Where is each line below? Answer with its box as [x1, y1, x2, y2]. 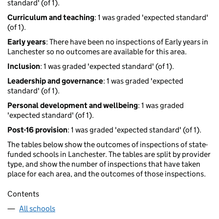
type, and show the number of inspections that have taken [7, 159, 200, 169]
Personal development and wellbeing [7, 101, 138, 110]
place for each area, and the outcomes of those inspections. [7, 169, 206, 179]
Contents [7, 189, 39, 199]
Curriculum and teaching [7, 13, 94, 22]
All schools [19, 204, 55, 214]
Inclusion [7, 62, 40, 71]
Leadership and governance [7, 76, 103, 86]
